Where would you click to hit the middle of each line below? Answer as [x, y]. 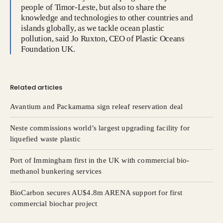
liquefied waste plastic [45, 139]
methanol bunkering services [56, 171]
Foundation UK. [48, 49]
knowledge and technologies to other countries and [107, 18]
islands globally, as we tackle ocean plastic [93, 28]
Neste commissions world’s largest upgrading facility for [100, 128]
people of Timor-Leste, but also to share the [94, 7]
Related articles [36, 87]
